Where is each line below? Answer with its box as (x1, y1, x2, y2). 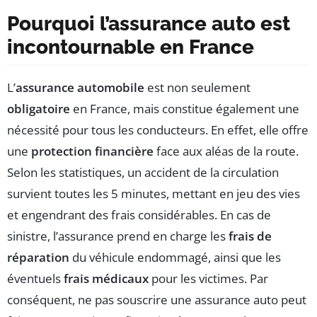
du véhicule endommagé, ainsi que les (69, 248, 281, 265)
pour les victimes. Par (149, 270, 268, 287)
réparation (7, 248, 69, 265)
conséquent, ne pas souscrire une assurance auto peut (7, 291, 306, 308)
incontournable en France (7, 35, 254, 59)
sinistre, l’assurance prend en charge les (7, 227, 229, 244)
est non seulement (144, 79, 250, 96)
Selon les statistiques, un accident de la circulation (7, 163, 279, 180)
